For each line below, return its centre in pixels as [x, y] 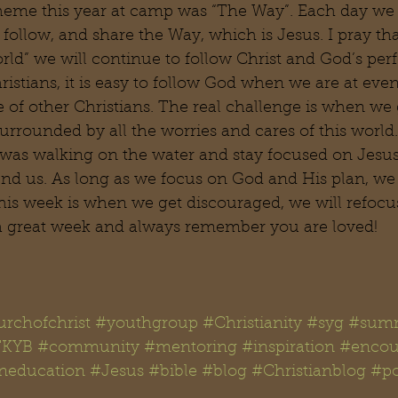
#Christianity [252, 324]
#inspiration [288, 348]
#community [88, 348]
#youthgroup [147, 324]
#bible [173, 372]
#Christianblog [309, 372]
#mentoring [191, 348]
